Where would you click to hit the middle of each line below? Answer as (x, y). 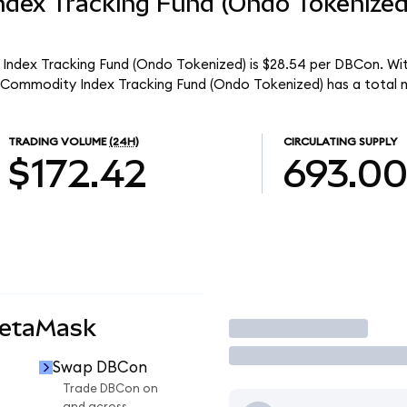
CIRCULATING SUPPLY (340, 142)
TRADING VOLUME (58, 142)
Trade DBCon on (110, 389)
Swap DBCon (99, 367)
